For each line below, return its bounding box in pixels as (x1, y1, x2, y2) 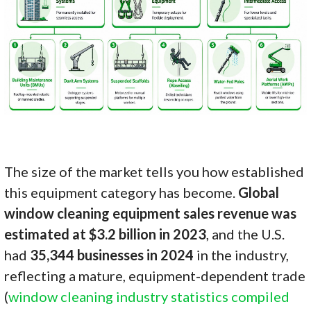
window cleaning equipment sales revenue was (4, 204, 297, 221)
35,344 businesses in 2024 (30, 246, 194, 263)
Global (238, 183, 280, 201)
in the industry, (194, 246, 289, 263)
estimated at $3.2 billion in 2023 (4, 225, 207, 242)
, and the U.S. (206, 225, 285, 242)
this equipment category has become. (4, 183, 239, 201)
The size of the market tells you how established (4, 162, 305, 180)
